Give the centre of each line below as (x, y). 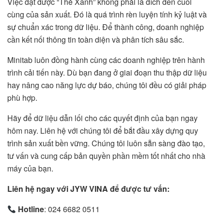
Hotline (31, 209)
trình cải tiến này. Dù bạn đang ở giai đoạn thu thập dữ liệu (107, 72)
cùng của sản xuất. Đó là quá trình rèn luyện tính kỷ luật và (107, 14)
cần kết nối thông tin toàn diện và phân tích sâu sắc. (96, 39)
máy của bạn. (30, 168)
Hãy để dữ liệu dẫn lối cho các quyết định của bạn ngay (102, 118)
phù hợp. (22, 97)
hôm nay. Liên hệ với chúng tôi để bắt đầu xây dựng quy (103, 130)
